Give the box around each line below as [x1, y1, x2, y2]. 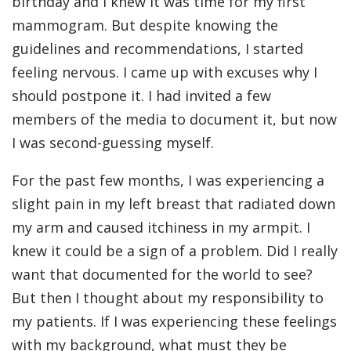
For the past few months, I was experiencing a [12, 171, 324, 190]
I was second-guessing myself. [12, 133, 214, 153]
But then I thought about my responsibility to [12, 288, 324, 308]
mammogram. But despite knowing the [12, 16, 278, 35]
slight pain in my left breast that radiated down [12, 194, 335, 214]
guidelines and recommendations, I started [12, 39, 303, 59]
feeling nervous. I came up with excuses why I [12, 63, 317, 82]
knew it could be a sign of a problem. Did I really [12, 241, 338, 261]
